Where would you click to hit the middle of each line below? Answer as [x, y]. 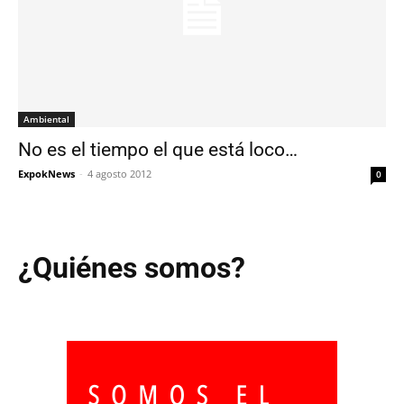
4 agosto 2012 [119, 174]
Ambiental [46, 119]
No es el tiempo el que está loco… [158, 150]
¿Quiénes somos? [132, 268]
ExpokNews [46, 174]
